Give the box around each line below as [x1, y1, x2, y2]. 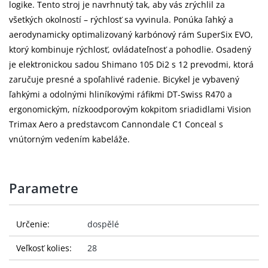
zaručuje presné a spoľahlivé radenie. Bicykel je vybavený [9, 74, 239, 86]
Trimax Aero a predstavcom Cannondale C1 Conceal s [9, 118, 223, 130]
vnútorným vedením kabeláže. [9, 133, 130, 145]
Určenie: [16, 218, 50, 230]
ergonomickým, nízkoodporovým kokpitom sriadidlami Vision [9, 103, 251, 115]
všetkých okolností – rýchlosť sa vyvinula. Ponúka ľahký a [9, 14, 233, 26]
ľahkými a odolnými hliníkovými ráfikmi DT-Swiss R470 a [9, 89, 232, 100]
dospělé [87, 218, 119, 230]
